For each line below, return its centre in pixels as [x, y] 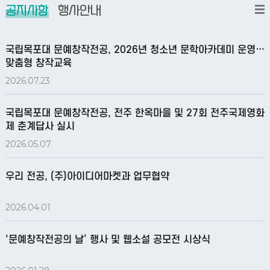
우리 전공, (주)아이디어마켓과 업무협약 [87, 177]
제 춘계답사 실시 [40, 127]
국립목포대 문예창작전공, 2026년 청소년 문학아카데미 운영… [135, 50]
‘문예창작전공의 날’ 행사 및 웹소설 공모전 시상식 [108, 240]
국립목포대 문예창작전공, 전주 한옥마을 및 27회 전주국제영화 [135, 114]
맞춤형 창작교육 [38, 64]
